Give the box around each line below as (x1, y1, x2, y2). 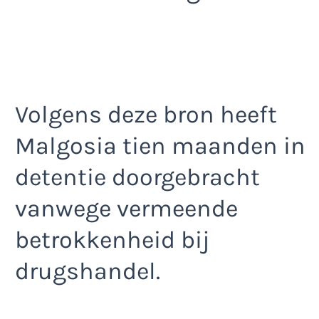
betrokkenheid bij (15, 225, 210, 254)
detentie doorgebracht (15, 162, 260, 192)
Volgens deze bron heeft (15, 100, 277, 129)
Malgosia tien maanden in (15, 131, 305, 160)
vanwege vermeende (15, 194, 238, 223)
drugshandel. (15, 256, 160, 286)
